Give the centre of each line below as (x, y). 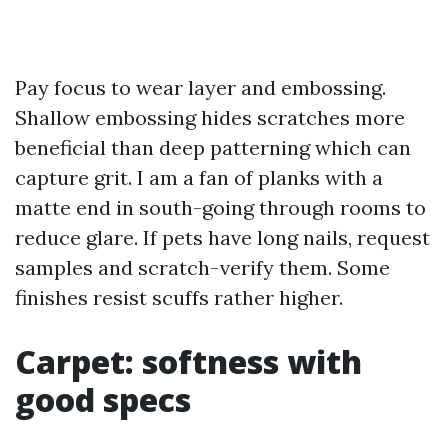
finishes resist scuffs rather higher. (179, 297)
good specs (103, 399)
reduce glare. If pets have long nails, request (222, 237)
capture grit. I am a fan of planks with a (199, 177)
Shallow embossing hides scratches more (210, 117)
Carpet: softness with (188, 361)
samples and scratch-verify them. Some (202, 267)
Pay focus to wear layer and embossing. (200, 87)
